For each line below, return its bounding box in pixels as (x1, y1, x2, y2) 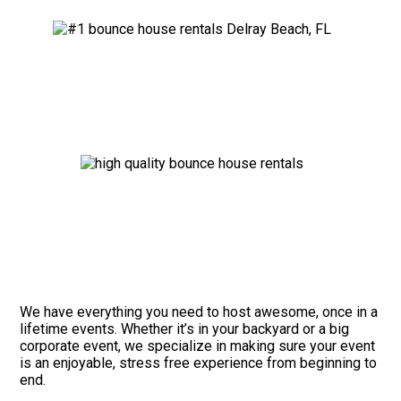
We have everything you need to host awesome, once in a (20, 303, 379, 321)
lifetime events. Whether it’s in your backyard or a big (20, 320, 350, 338)
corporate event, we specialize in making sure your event (20, 337, 376, 355)
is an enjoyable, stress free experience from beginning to (20, 354, 378, 372)
